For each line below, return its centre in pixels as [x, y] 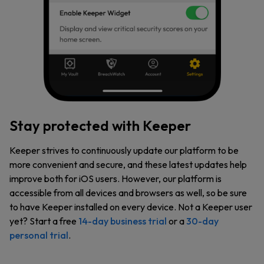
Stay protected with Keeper [100, 126]
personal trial [39, 235]
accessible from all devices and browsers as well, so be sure [128, 193]
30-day [202, 221]
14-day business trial [123, 221]
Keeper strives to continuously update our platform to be [124, 151]
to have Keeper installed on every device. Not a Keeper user [131, 207]
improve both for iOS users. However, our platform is [115, 179]
